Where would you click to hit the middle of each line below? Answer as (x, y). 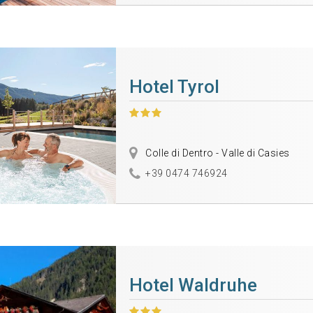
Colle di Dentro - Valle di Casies (216, 153)
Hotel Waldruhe (193, 285)
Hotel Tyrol (174, 87)
